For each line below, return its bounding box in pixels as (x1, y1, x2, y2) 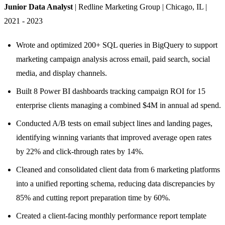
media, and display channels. (16, 68, 107, 77)
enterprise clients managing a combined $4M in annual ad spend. (16, 100, 221, 109)
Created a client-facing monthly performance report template (16, 211, 206, 220)
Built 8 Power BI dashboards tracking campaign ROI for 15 (16, 86, 205, 95)
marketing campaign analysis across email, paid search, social (16, 54, 210, 63)
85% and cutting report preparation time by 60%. (16, 193, 170, 202)
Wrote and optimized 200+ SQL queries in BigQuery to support (16, 40, 217, 49)
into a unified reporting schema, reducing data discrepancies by (16, 179, 215, 188)
